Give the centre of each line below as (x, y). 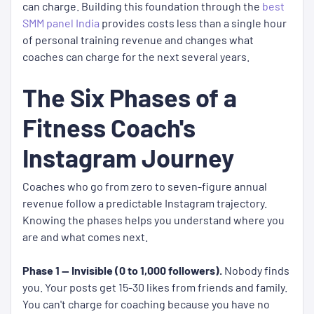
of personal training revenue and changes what (138, 40)
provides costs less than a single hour (193, 23)
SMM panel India (61, 23)
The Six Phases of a (130, 97)
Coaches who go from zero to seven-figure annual (145, 186)
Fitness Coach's (109, 128)
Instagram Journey (128, 158)
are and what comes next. (85, 237)
